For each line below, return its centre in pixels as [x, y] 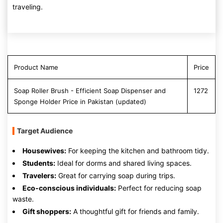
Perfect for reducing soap [159, 188]
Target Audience [45, 131]
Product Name [36, 67]
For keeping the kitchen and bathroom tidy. [138, 151]
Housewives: [44, 151]
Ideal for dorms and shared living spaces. [123, 163]
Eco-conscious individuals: [69, 188]
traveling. [28, 7]
